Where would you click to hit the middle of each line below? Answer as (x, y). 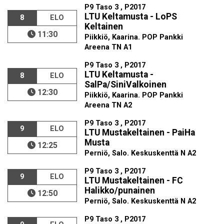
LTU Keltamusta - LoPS (131, 16)
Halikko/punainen (120, 190)
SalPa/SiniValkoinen (126, 84)
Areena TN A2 (108, 105)
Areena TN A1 (108, 47)
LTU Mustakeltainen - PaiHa (140, 132)
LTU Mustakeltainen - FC (134, 180)
